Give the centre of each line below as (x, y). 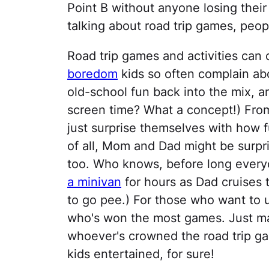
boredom (92, 74)
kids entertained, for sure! (141, 254)
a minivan (94, 182)
